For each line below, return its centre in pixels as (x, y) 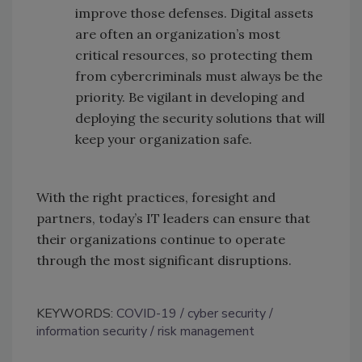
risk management (206, 332)
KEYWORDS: (76, 314)
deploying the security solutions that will (200, 118)
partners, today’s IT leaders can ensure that (173, 219)
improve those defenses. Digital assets (194, 13)
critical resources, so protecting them (194, 55)
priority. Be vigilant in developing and (190, 97)
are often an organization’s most (178, 34)
